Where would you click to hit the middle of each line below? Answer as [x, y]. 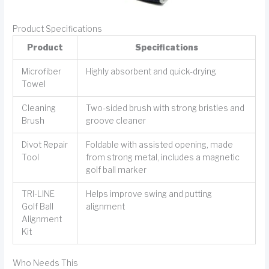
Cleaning [38, 108]
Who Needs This [46, 263]
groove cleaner [116, 121]
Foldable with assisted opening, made [159, 145]
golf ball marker [116, 170]
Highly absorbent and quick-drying [151, 72]
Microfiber [41, 72]
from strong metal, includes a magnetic [162, 158]
